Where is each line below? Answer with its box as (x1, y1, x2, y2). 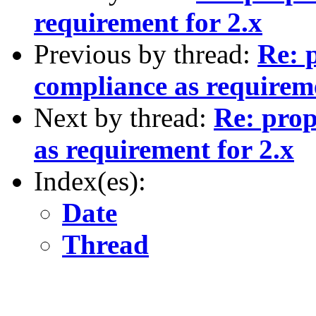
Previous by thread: (34, 38, 257, 69)
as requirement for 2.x (34, 133, 294, 164)
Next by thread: (34, 102, 214, 133)
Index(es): (34, 165, 146, 196)
